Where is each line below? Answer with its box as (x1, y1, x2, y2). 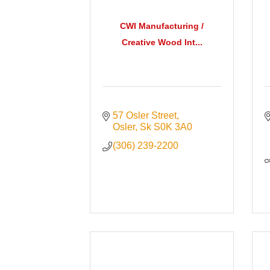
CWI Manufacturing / (120, 20, 204, 31)
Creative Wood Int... (121, 37, 202, 47)
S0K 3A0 (153, 122, 192, 133)
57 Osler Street (112, 110, 177, 121)
